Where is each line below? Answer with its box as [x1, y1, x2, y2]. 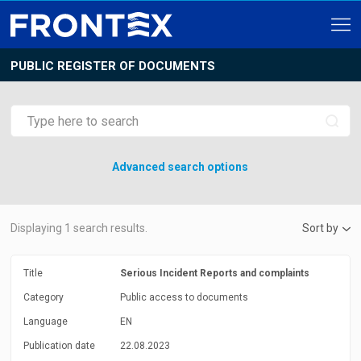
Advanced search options [112, 160, 249, 173]
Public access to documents [120, 292, 249, 303]
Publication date [23, 340, 96, 351]
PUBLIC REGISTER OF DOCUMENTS [10, 59, 216, 73]
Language [23, 316, 68, 327]
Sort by [301, 222, 338, 234]
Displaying [10, 222, 65, 234]
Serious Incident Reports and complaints [120, 268, 310, 279]
